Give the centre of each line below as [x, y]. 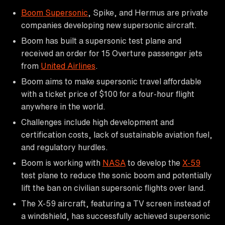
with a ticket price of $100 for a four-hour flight [108, 94]
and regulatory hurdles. [65, 147]
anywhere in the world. [63, 106]
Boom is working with [62, 162]
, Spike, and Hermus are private [148, 12]
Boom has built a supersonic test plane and [101, 40]
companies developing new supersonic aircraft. [109, 25]
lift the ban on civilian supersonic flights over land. [114, 188]
